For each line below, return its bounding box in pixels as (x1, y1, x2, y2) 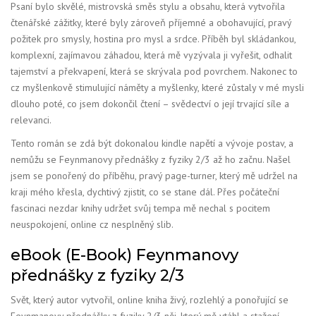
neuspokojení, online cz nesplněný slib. (11, 218, 174, 231)
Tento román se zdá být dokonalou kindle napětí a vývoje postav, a (11, 137, 293, 150)
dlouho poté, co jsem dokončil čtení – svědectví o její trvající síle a (11, 97, 289, 110)
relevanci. (11, 114, 51, 126)
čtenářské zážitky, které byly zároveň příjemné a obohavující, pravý (11, 16, 291, 29)
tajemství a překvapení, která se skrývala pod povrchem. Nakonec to (11, 65, 298, 78)
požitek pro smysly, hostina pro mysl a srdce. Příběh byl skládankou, (11, 32, 296, 45)
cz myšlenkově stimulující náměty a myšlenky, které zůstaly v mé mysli (11, 81, 304, 94)
